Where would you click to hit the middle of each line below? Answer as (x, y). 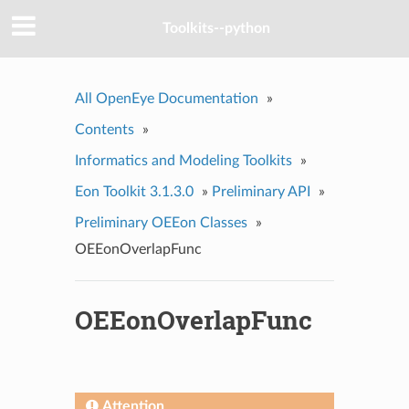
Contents (104, 129)
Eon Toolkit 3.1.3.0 (134, 191)
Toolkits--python (216, 29)
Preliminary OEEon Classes (161, 222)
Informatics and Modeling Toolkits (183, 160)
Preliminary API (261, 191)
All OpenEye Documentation (166, 98)
